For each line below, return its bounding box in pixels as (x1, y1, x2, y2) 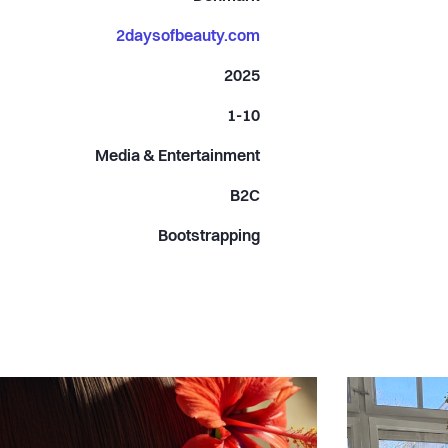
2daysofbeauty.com (116, 28, 261, 45)
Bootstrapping (158, 228, 261, 245)
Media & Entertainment (95, 148, 261, 165)
